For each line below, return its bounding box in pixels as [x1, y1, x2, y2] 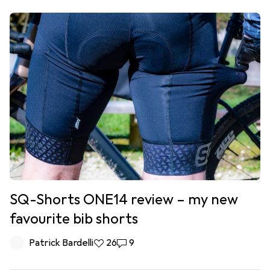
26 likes [93, 236, 126, 249]
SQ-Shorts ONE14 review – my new [10, 190, 238, 209]
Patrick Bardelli [29, 236, 94, 249]
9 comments [116, 236, 171, 249]
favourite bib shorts [10, 209, 138, 228]
